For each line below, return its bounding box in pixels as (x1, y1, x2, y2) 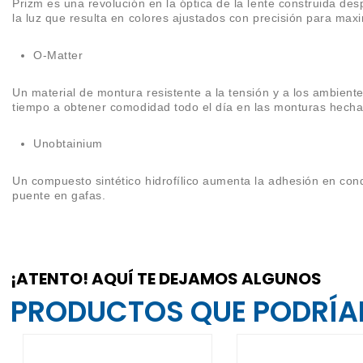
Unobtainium (33, 137, 103, 151)
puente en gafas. (12, 189, 106, 203)
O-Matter (33, 48, 83, 62)
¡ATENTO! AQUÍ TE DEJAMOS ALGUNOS (11, 267, 322, 291)
